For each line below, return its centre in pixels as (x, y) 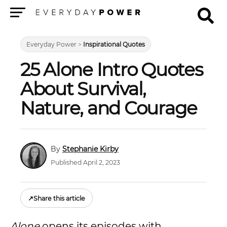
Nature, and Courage (109, 108)
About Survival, (83, 89)
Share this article (59, 198)
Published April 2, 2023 (85, 163)
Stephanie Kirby (90, 149)
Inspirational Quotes (114, 44)
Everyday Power (51, 44)
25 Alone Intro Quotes (112, 69)
